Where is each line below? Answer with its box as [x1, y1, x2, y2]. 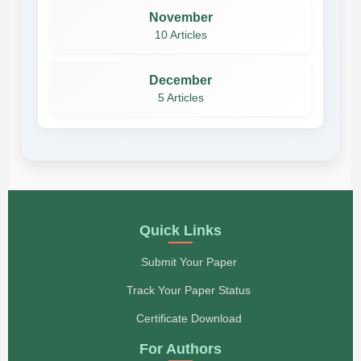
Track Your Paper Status [127, 283, 251, 297]
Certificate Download [135, 311, 242, 325]
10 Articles [154, 28, 207, 41]
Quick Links [139, 222, 222, 239]
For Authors [139, 340, 222, 357]
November [148, 10, 213, 24]
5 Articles [157, 91, 204, 104]
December [149, 73, 212, 87]
